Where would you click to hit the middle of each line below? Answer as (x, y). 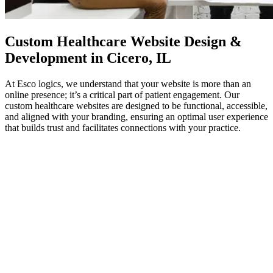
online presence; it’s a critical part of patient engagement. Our (122, 94)
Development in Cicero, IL (88, 58)
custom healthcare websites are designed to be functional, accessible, (136, 105)
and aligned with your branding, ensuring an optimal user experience (136, 116)
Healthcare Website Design (141, 42)
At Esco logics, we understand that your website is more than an (128, 83)
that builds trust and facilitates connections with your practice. (123, 127)
